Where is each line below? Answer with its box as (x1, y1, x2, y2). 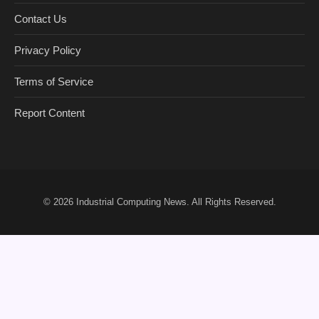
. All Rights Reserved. (186, 197, 276, 208)
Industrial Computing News (75, 197, 187, 208)
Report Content (14, 107, 85, 120)
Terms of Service (14, 75, 93, 88)
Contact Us (14, 13, 67, 26)
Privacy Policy (14, 44, 81, 57)
